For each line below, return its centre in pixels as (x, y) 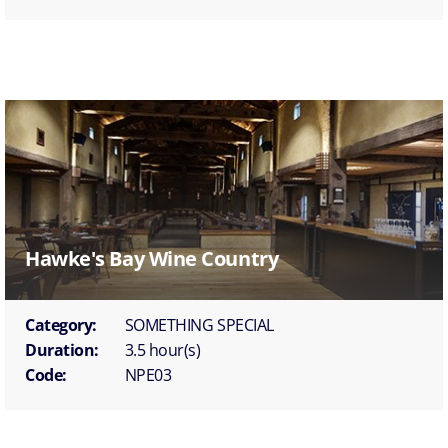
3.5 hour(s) (162, 349)
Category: (61, 324)
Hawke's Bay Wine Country (152, 258)
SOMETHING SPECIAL (199, 324)
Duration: (62, 349)
